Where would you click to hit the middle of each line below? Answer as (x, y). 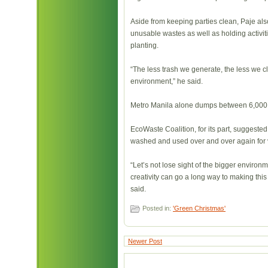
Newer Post (145, 241)
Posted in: (158, 208)
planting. (144, 45)
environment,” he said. (167, 81)
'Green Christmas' (199, 208)
